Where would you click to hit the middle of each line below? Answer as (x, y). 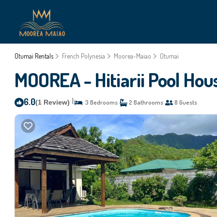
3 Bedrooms (100, 102)
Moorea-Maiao (132, 56)
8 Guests (185, 102)
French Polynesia (84, 56)
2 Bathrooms (145, 102)
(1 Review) (53, 102)
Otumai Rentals (35, 56)
